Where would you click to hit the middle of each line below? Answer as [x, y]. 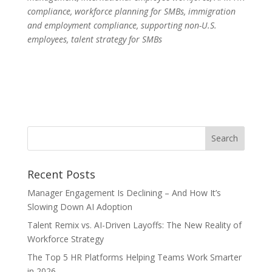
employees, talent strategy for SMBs [94, 39]
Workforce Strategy [65, 239]
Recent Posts [61, 174]
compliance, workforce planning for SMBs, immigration [131, 11]
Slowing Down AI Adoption [80, 206]
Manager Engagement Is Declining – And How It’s [124, 192]
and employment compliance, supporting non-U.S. [122, 25]
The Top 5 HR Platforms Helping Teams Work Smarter [134, 257]
